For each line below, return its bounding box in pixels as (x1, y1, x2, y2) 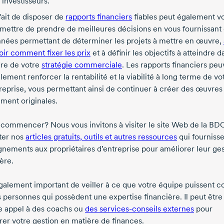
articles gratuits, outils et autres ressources (25, 132, 177, 142)
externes (161, 204, 194, 214)
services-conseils (99, 204, 161, 214)
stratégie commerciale (41, 60, 122, 70)
